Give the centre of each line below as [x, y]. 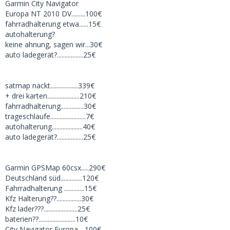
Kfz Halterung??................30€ [49, 198]
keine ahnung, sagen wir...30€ [54, 44]
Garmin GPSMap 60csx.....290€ [55, 167]
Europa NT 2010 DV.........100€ [53, 13]
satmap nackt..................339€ [50, 85]
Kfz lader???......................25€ [47, 208]
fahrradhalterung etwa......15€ [53, 24]
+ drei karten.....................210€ [51, 95]
